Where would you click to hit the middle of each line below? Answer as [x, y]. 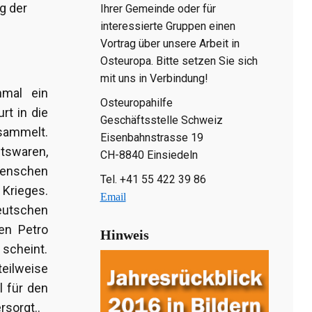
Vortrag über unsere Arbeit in [170, 43]
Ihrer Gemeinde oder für [158, 8]
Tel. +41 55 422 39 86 [153, 179]
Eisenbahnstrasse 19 [151, 137]
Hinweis [124, 234]
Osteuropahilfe [136, 102]
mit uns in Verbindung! [154, 78]
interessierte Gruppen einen [167, 26]
